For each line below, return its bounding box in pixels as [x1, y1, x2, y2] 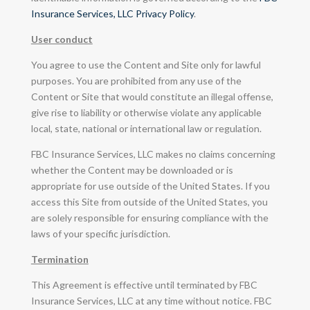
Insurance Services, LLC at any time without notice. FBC [30, 294, 272, 307]
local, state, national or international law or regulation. [30, 122, 262, 134]
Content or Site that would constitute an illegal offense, [30, 90, 273, 102]
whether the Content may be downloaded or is [30, 163, 233, 176]
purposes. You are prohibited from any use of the [30, 74, 241, 86]
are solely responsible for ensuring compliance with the [30, 211, 268, 224]
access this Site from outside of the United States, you [30, 195, 268, 208]
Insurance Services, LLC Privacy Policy [30, 7, 194, 19]
